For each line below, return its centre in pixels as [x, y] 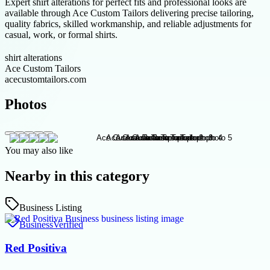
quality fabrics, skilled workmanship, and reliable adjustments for [128, 24]
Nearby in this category [77, 176]
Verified [68, 225]
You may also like [39, 151]
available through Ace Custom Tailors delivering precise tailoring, [129, 13]
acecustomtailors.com [46, 79]
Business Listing [51, 208]
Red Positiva [36, 248]
